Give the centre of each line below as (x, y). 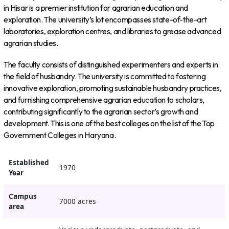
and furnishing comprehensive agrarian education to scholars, (104, 100)
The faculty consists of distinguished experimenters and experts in (111, 65)
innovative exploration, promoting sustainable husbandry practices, (113, 88)
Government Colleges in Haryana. (60, 135)
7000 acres (77, 202)
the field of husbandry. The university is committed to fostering (105, 77)
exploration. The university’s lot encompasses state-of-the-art (105, 19)
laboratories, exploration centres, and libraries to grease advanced (112, 31)
